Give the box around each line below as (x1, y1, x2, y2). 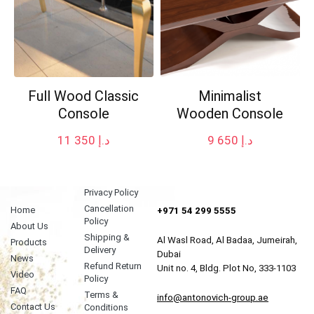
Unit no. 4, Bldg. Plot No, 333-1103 (157, 263, 296, 274)
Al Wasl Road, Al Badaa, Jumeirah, (157, 235, 297, 246)
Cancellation (83, 203, 134, 214)
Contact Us (11, 301, 55, 313)
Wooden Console (177, 105, 284, 123)
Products (11, 237, 47, 248)
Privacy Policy (83, 187, 138, 198)
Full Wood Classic (28, 88, 139, 105)
